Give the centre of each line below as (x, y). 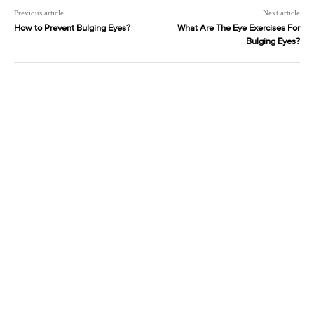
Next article (281, 13)
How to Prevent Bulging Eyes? (72, 29)
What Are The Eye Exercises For (238, 29)
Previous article (39, 13)
